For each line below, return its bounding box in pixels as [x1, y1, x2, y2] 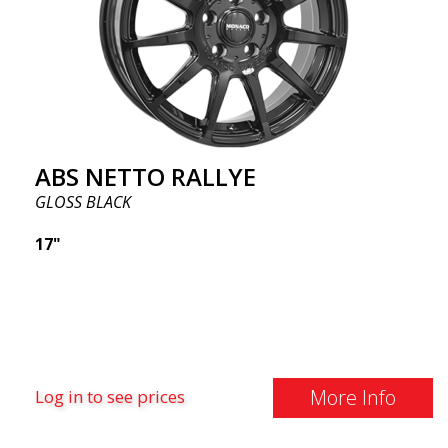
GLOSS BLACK [35, 191, 131, 213]
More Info [309, 384, 396, 411]
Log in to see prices [35, 385, 185, 408]
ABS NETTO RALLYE [35, 160, 256, 193]
